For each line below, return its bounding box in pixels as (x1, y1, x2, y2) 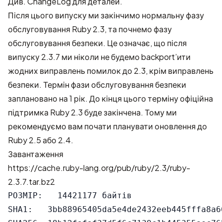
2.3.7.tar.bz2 (8, 176, 55, 187)
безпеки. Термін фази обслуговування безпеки (8, 79, 186, 90)
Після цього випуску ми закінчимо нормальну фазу (8, 10, 204, 20)
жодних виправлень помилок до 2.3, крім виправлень (8, 65, 214, 76)
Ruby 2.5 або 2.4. (8, 135, 73, 145)
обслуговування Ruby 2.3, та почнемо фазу (8, 24, 172, 34)
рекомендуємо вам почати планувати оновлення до (8, 121, 207, 131)
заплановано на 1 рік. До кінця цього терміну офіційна (8, 93, 213, 104)
